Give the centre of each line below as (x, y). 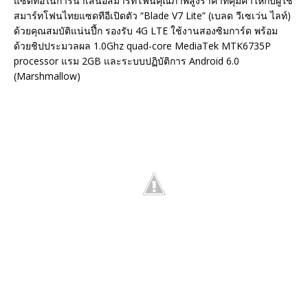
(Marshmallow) (47, 76)
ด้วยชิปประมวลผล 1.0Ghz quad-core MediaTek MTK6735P (142, 46)
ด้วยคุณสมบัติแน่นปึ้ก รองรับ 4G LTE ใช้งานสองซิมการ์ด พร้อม (146, 31)
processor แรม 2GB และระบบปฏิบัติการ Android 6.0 (126, 61)
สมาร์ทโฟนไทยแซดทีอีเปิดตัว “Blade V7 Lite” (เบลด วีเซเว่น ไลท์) (152, 16)
